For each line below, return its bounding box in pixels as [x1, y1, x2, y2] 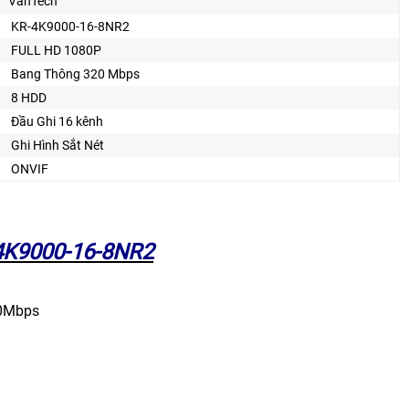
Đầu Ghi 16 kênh [11, 113, 103, 129]
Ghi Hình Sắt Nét [11, 137, 104, 152]
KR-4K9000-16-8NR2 [11, 18, 130, 34]
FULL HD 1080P [11, 42, 101, 58]
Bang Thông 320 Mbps [11, 66, 140, 81]
